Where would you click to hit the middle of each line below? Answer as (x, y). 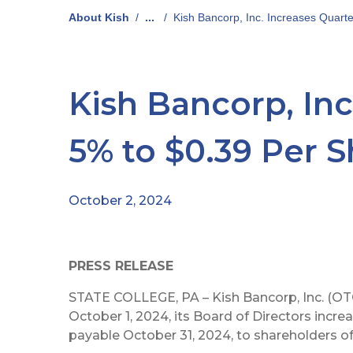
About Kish (99, 17)
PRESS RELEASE (121, 266)
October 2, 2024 (120, 200)
